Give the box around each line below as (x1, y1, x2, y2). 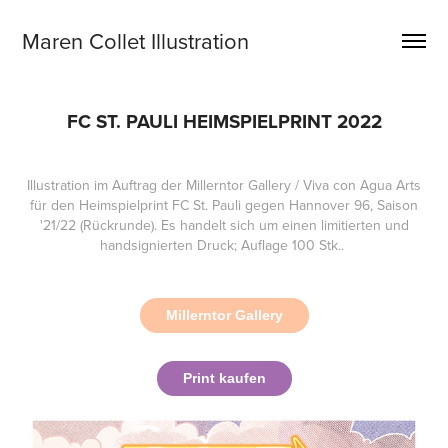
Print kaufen (182, 370, 266, 386)
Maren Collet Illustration (22, 25, 250, 56)
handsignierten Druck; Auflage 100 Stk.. (100, 235, 348, 255)
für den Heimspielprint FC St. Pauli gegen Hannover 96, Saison (30, 195, 418, 215)
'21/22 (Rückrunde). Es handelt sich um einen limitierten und (39, 215, 409, 235)
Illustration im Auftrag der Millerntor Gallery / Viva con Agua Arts (27, 175, 421, 195)
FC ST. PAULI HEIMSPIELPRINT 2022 (66, 107, 382, 135)
